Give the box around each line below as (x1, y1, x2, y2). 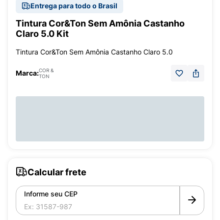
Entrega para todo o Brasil (30, 1, 117, 10)
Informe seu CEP (24, 190, 78, 198)
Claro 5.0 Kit (16, 28, 69, 39)
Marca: (16, 69, 39, 77)
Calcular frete (27, 166, 86, 177)
